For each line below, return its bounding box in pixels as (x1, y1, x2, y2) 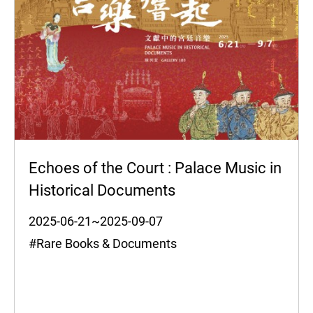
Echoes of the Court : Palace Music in (28, 159, 282, 177)
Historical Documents (28, 181, 175, 199)
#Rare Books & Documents (28, 235, 189, 251)
